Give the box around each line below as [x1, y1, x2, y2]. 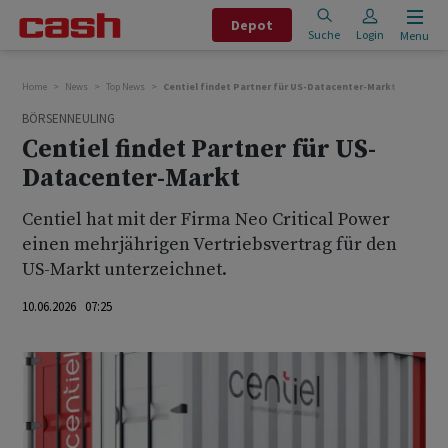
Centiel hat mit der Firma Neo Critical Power [22, 208, 390, 231]
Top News [106, 80, 145, 93]
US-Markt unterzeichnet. [22, 258, 227, 281]
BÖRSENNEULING [22, 110, 115, 127]
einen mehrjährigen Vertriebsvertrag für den [22, 233, 397, 256]
